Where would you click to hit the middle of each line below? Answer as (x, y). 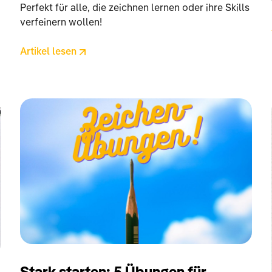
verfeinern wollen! (61, 23)
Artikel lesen (49, 52)
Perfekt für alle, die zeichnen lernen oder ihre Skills (135, 8)
